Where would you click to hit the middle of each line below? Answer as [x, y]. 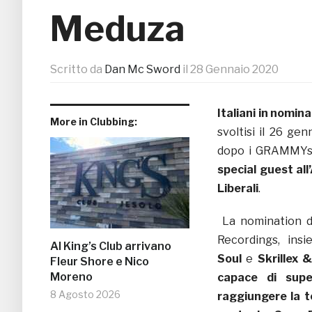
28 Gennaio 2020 [234, 70]
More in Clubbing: [94, 122]
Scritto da [77, 70]
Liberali [238, 189]
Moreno [71, 277]
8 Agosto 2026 [85, 295]
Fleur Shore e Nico [100, 262]
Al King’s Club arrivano [111, 247]
